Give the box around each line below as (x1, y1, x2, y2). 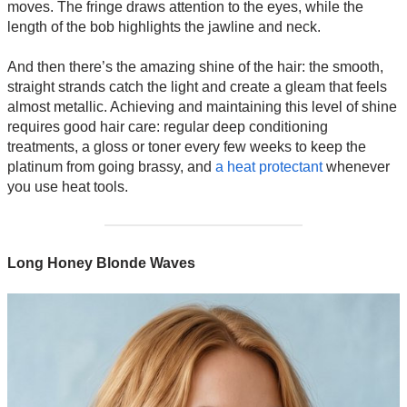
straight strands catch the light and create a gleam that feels (7, 79, 387, 95)
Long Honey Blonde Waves (7, 255, 195, 272)
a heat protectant (215, 159, 323, 175)
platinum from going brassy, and (7, 159, 215, 175)
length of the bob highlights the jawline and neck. (7, 19, 321, 35)
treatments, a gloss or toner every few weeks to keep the (7, 139, 366, 155)
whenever (323, 159, 390, 175)
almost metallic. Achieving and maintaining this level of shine (7, 99, 397, 115)
